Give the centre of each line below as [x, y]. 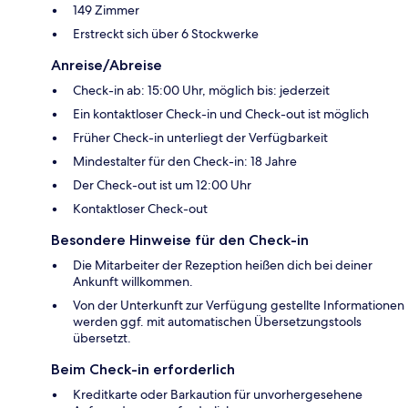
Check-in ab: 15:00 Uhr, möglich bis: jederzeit [201, 91]
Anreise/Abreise [107, 66]
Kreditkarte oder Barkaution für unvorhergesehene [218, 395]
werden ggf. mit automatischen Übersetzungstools [217, 322]
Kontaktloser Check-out [140, 209]
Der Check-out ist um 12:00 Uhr [162, 185]
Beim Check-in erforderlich [143, 370]
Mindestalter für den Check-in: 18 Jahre [185, 162]
